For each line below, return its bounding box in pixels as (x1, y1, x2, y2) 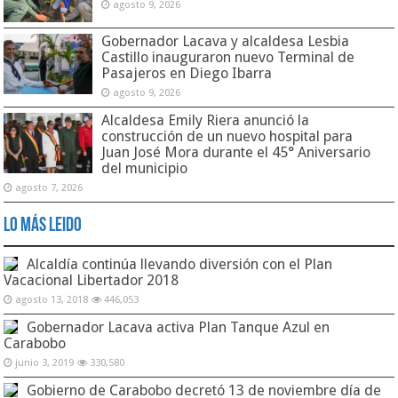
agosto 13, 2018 (15, 293, 89, 306)
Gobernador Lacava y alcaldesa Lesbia (101, 32, 350, 50)
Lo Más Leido (4, 215, 83, 236)
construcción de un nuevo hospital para (101, 127, 354, 145)
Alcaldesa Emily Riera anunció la (101, 111, 310, 129)
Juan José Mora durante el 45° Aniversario (101, 143, 371, 161)
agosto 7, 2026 (15, 181, 84, 194)
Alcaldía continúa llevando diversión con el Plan (27, 255, 333, 273)
